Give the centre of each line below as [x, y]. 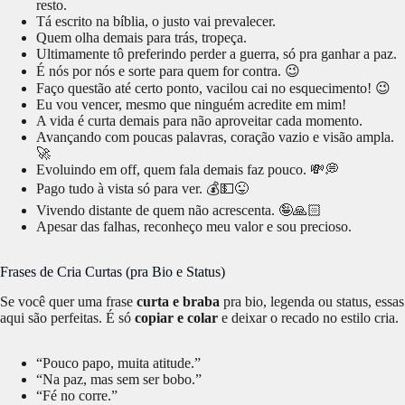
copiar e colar [176, 318]
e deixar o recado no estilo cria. [308, 318]
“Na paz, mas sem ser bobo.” [119, 380]
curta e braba [178, 302]
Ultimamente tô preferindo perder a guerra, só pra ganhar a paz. [217, 54]
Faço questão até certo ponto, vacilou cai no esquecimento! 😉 [213, 89]
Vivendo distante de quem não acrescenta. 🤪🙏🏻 [179, 211]
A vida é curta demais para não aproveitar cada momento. [199, 121]
